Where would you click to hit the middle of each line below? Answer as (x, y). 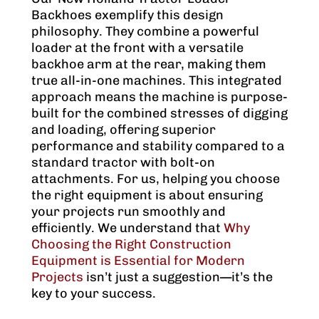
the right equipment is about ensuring (147, 195)
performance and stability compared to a (158, 146)
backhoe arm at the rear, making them (149, 64)
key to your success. (94, 294)
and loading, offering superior (124, 130)
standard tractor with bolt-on (123, 163)
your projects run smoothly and (129, 212)
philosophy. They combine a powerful (145, 32)
